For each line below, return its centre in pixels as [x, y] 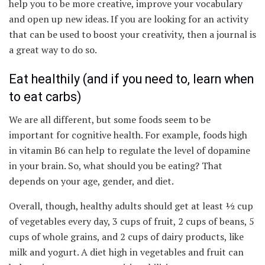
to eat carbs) [45, 96]
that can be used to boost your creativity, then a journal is [132, 35]
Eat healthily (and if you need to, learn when [131, 79]
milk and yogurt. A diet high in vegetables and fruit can [126, 252]
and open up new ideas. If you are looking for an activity [129, 19]
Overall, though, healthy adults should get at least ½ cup [131, 206]
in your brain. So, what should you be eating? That [116, 166]
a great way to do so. [53, 50]
